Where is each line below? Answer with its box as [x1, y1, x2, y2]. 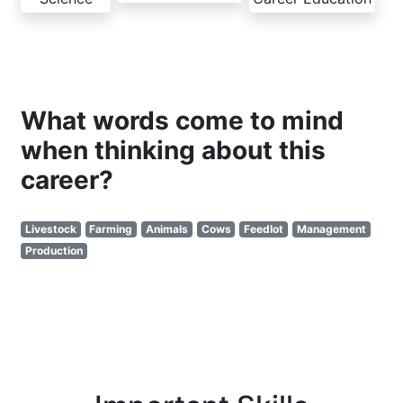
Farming [89, 221, 133, 236]
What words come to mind [21, 104, 344, 136]
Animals [145, 221, 188, 236]
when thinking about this [21, 134, 326, 166]
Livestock [24, 221, 76, 236]
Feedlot [244, 221, 284, 236]
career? [21, 164, 113, 195]
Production [24, 243, 83, 257]
